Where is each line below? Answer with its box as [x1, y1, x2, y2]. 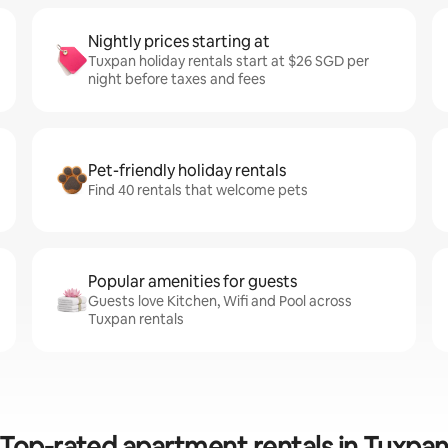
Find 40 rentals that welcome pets [88, 181, 308, 199]
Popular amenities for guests [88, 271, 297, 292]
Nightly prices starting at [88, 31, 270, 52]
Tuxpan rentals [88, 310, 184, 328]
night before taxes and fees [88, 70, 266, 88]
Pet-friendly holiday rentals [88, 160, 286, 181]
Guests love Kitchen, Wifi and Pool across [88, 292, 352, 310]
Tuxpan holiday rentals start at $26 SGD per [88, 52, 369, 70]
